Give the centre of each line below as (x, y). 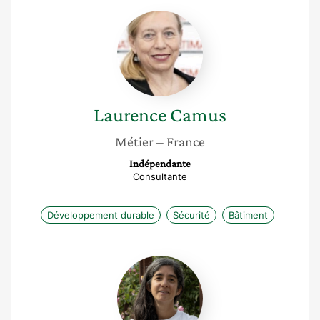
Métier (134, 141)
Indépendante (160, 164)
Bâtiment (248, 215)
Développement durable (100, 215)
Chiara (177, 262)
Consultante (160, 176)
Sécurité (191, 215)
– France (181, 141)
